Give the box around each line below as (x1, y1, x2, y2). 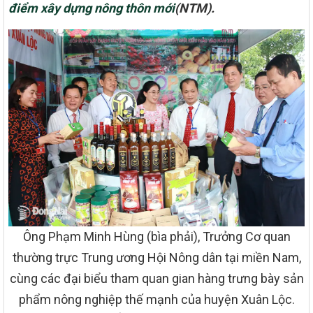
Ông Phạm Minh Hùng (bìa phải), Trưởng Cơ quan (22, 228, 291, 244)
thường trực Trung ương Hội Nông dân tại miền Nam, (12, 249, 301, 265)
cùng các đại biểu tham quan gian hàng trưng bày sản (9, 270, 304, 286)
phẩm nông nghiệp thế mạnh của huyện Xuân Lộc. (18, 291, 295, 307)
